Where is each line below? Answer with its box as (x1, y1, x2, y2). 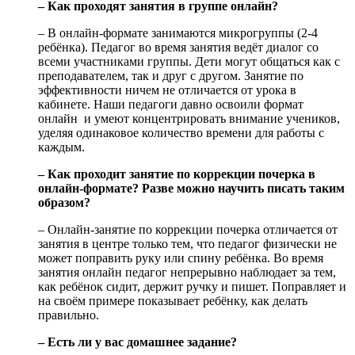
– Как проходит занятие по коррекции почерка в (38, 167, 315, 181)
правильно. (38, 308, 99, 323)
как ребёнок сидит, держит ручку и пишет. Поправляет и (38, 280, 346, 294)
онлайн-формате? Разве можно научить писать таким (38, 181, 345, 196)
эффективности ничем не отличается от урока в (38, 83, 296, 97)
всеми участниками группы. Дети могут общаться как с (38, 55, 340, 69)
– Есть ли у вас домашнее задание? (38, 335, 237, 349)
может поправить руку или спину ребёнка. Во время (38, 251, 323, 265)
